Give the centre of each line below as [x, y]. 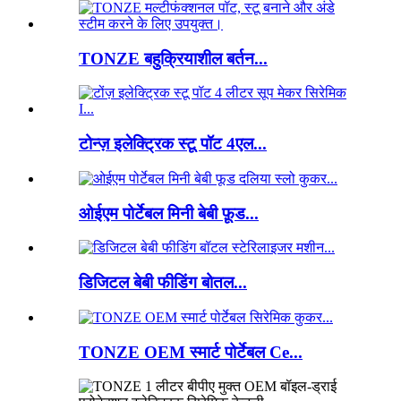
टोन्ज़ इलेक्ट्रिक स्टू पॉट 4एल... [173, 144]
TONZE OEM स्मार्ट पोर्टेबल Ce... [191, 352]
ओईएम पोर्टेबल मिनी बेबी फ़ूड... [169, 213]
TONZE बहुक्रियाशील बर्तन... [173, 58]
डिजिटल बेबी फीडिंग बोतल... [163, 283]
